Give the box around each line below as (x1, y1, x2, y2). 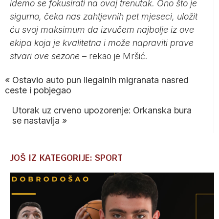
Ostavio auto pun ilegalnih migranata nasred (12, 74, 189, 85)
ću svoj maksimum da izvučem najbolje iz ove (10, 24, 194, 35)
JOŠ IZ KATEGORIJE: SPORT (10, 152, 123, 163)
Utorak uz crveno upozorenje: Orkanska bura (12, 105, 192, 115)
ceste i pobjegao (5, 85, 71, 95)
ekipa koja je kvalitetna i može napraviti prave (10, 37, 194, 48)
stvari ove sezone (10, 50, 80, 61)
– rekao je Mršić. (80, 50, 147, 61)
